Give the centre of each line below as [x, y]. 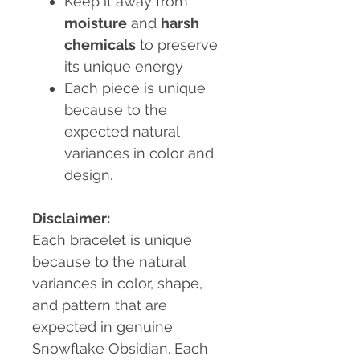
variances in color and [139, 153]
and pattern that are [100, 305]
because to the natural [109, 262]
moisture [96, 23]
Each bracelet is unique [112, 240]
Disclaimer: [71, 219]
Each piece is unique [135, 88]
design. [88, 175]
